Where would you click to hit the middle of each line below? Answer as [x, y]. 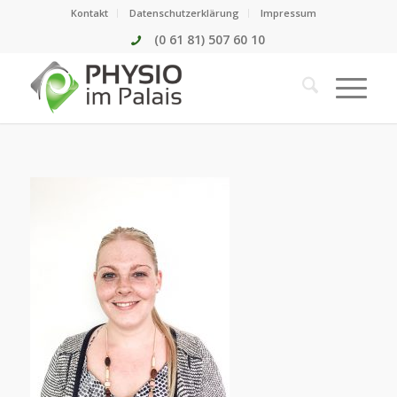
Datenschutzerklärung [185, 13]
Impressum [289, 13]
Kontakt [90, 13]
